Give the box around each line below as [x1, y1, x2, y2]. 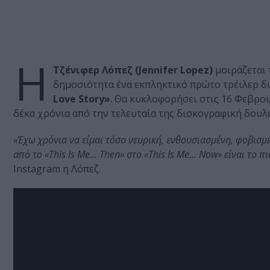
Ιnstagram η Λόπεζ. [13, 162, 101, 176]
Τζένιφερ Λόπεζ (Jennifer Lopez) [53, 63, 213, 77]
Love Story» [53, 92, 110, 106]
